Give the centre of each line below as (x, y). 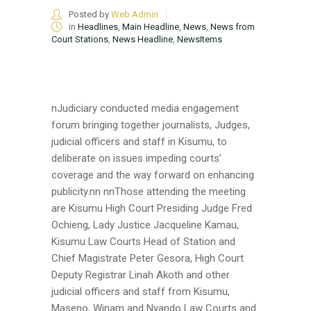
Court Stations (80, 40)
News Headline (143, 40)
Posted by (89, 15)
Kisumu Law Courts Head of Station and (143, 242)
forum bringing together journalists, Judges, (151, 125)
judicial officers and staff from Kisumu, (141, 292)
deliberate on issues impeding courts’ (136, 159)
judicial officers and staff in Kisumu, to (139, 142)
